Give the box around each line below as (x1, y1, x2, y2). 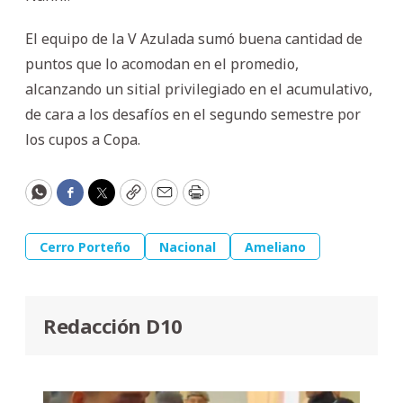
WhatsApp (37, 189, 120, 211)
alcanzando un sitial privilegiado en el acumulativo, (25, 78, 372, 99)
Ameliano (245, 237, 306, 255)
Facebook (68, 189, 144, 211)
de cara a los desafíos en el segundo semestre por (25, 103, 361, 124)
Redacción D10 (43, 311, 183, 339)
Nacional (159, 237, 216, 255)
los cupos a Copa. (25, 129, 140, 149)
